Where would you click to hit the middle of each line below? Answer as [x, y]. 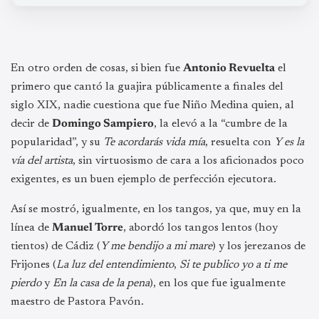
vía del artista [42, 161]
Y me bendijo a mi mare [156, 246]
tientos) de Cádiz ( [56, 246]
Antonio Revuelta [229, 68]
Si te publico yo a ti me [233, 265]
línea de [31, 228]
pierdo [26, 283]
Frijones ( [33, 265]
